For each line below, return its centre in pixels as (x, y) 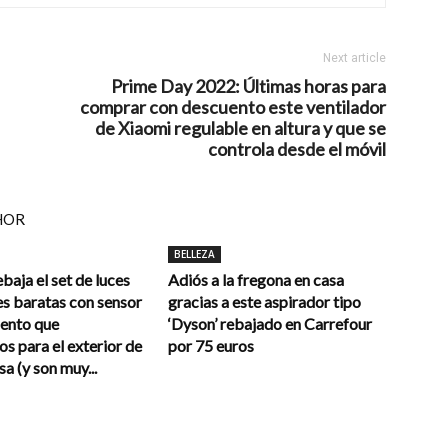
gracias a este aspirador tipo (264, 301)
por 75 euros (211, 345)
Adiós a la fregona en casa (256, 279)
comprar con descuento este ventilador (233, 107)
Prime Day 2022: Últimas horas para (248, 86)
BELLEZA (194, 254)
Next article (354, 58)
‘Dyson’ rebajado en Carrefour (270, 323)
